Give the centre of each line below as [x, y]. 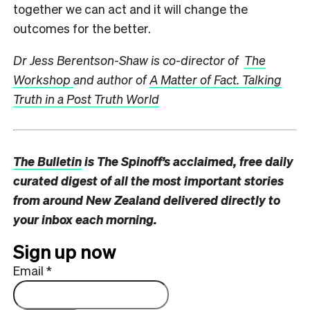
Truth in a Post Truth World [86, 98]
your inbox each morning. [85, 219]
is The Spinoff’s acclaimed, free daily [188, 161]
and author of [111, 79]
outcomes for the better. [82, 28]
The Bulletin [47, 161]
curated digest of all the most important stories [148, 180]
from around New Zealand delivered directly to [147, 199]
